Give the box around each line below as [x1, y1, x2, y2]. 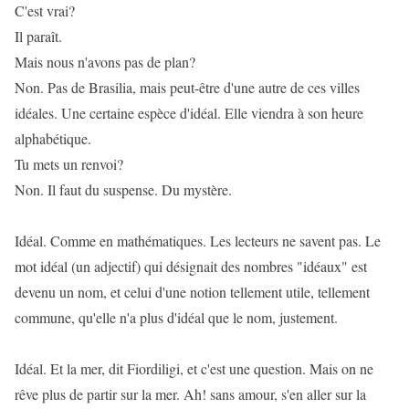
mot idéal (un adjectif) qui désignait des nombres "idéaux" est [15, 257, 367, 276]
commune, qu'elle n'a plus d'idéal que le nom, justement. [15, 308, 338, 327]
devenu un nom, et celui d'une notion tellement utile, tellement [15, 282, 370, 301]
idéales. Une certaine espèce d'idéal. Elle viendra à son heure [15, 103, 363, 122]
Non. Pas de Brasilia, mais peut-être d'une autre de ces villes [15, 78, 360, 97]
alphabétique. [15, 129, 91, 148]
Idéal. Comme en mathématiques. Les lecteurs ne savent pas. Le [15, 231, 381, 250]
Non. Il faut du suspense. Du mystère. [15, 180, 232, 199]
